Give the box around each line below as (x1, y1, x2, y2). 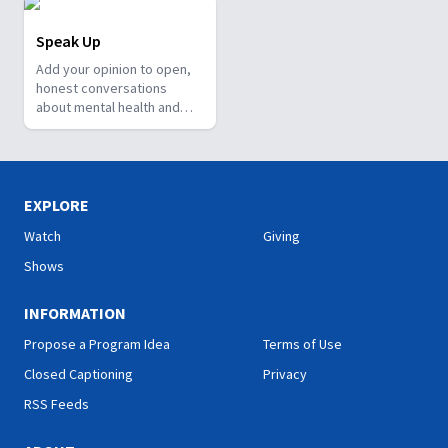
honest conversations (36, 79, 167, 97)
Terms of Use (263, 335, 342, 353)
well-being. (36, 117, 101, 135)
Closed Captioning (24, 365, 133, 383)
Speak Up (36, 31, 101, 51)
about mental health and (36, 98, 180, 116)
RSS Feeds (24, 395, 89, 413)
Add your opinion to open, (36, 60, 191, 78)
